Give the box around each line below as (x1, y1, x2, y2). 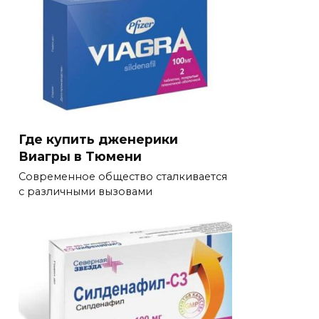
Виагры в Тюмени (19, 148, 142, 164)
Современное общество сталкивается (19, 170, 227, 184)
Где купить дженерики (19, 131, 178, 147)
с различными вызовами (19, 185, 152, 199)
